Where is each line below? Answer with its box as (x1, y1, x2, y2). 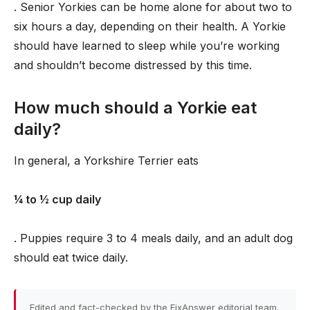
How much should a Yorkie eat (14, 98, 257, 118)
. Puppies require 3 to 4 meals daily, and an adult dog (14, 231, 293, 245)
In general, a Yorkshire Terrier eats (14, 154, 199, 167)
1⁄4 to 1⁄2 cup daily (14, 192, 101, 206)
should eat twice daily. (14, 250, 128, 264)
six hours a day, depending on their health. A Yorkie (14, 19, 286, 33)
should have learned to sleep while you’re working (14, 39, 280, 53)
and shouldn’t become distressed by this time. (14, 58, 252, 72)
